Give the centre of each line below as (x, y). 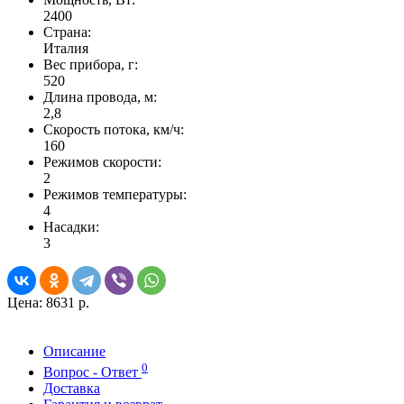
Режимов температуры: (115, 195)
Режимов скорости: (102, 162)
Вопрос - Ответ (92, 372)
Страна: (67, 32)
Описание (74, 352)
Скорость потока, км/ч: (114, 130)
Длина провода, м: (100, 97)
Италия (66, 49)
